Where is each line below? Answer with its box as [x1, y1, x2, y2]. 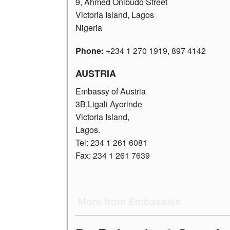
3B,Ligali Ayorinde [75, 98, 142, 110]
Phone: [75, 44, 104, 56]
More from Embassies [78, 194, 181, 208]
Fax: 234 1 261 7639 [75, 149, 150, 161]
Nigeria [75, 21, 102, 33]
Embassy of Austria [75, 85, 146, 97]
